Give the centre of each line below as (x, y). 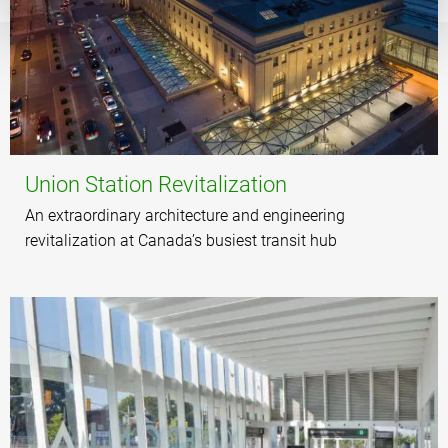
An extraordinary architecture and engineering (185, 215)
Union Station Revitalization (156, 184)
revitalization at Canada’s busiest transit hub (181, 240)
